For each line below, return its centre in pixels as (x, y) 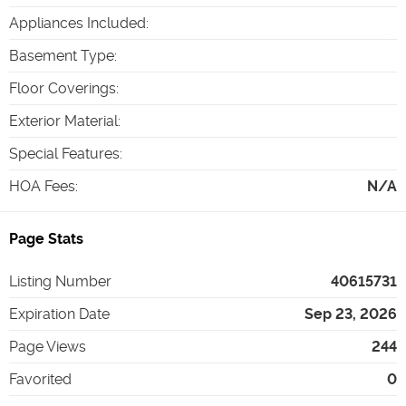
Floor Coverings (63, 88)
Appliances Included (77, 23)
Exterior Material (63, 121)
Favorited (40, 379)
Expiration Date (59, 314)
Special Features (64, 153)
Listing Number (60, 281)
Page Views (48, 346)
